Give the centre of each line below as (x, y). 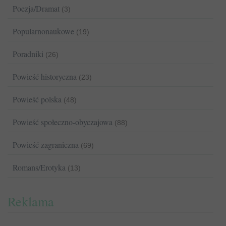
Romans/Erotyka (39, 167)
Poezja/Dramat (36, 8)
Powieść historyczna (45, 76)
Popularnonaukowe (43, 31)
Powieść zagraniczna (46, 145)
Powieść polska (37, 99)
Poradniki (28, 54)
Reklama (31, 201)
